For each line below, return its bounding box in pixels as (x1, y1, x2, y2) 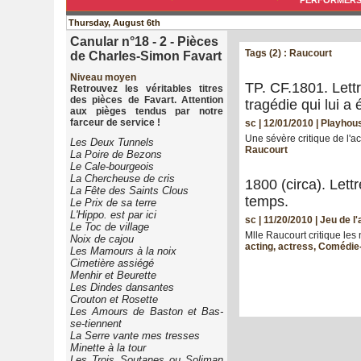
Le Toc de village (70, 221, 149, 234)
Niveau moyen (70, 72, 136, 84)
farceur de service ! (70, 117, 160, 129)
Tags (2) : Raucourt (245, 48, 332, 60)
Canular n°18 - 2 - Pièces (70, 35, 218, 49)
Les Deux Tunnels (70, 136, 154, 149)
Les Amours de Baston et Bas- (70, 305, 223, 318)
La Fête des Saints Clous (70, 185, 189, 197)
